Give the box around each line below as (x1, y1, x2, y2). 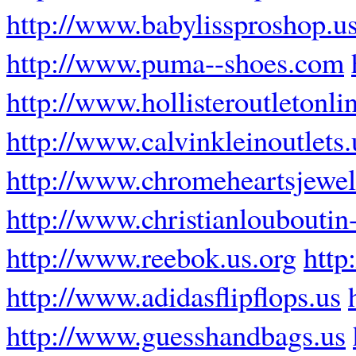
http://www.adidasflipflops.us (6, 276, 341, 315)
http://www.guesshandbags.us (6, 315, 346, 354)
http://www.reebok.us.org (6, 237, 296, 277)
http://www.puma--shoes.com (6, 42, 344, 82)
